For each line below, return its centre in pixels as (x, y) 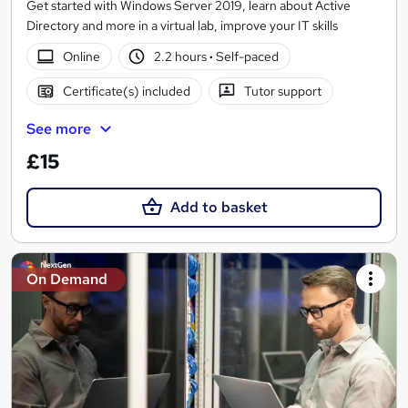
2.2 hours (182, 57)
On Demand (67, 279)
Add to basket (219, 207)
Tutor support (283, 92)
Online (81, 57)
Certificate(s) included (126, 92)
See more (59, 129)
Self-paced (246, 57)
